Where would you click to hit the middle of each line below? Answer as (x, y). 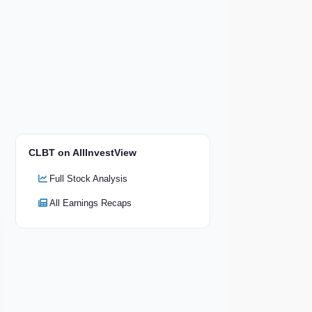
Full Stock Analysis (88, 178)
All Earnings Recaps (91, 203)
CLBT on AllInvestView (83, 152)
